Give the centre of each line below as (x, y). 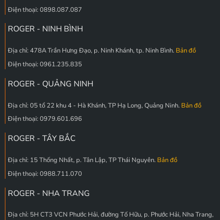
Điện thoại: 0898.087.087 (45, 10)
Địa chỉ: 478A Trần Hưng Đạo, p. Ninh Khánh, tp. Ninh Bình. (92, 51)
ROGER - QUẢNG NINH (50, 84)
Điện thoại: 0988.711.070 (45, 174)
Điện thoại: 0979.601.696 (45, 119)
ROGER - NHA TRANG (49, 193)
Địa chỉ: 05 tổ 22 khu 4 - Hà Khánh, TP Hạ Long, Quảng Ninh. (94, 105)
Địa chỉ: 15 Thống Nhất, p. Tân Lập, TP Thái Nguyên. (82, 160)
